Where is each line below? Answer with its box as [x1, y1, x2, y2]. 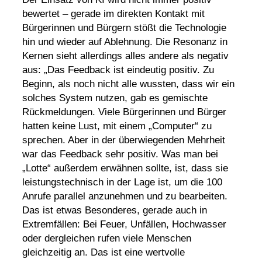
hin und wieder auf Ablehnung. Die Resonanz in [22, 36, 227, 47]
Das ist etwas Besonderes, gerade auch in [22, 204, 207, 216]
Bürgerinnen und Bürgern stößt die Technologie [22, 22, 226, 33]
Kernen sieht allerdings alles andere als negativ [22, 50, 229, 61]
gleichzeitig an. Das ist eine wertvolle [22, 246, 185, 258]
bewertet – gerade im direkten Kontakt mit [22, 8, 205, 19]
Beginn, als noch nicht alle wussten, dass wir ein [22, 78, 235, 89]
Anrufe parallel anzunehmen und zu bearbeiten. [22, 190, 227, 202]
